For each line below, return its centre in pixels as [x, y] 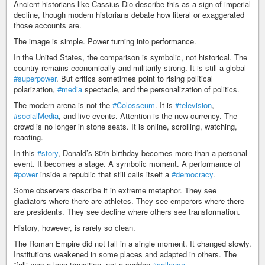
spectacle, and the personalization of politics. [161, 89]
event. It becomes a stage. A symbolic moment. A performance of [127, 164]
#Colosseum [134, 105]
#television [193, 105]
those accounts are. [48, 25]
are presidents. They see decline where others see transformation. [127, 212]
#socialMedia [36, 116]
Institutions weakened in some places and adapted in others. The [125, 254]
